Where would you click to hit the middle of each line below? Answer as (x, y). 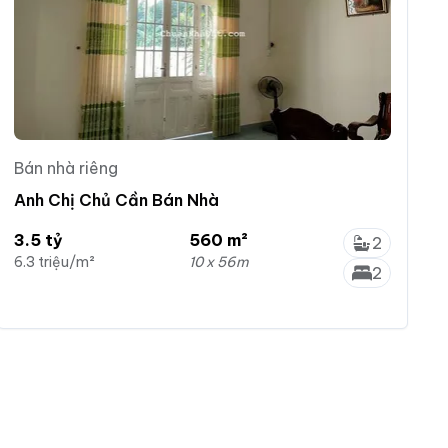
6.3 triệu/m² (55, 261)
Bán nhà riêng (66, 167)
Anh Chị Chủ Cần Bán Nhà (117, 199)
